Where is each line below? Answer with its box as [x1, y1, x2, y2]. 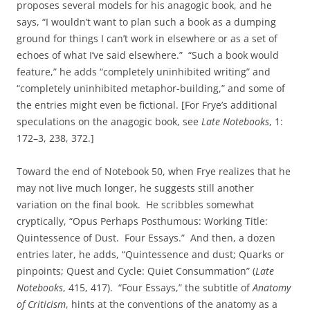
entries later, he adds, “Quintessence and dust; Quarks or [17, 248, 284, 261]
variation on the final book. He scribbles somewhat [17, 198, 254, 211]
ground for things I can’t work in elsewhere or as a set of [17, 32, 277, 45]
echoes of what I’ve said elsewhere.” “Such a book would [17, 48, 279, 62]
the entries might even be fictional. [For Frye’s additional [17, 98, 277, 111]
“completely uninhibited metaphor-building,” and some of [17, 82, 285, 95]
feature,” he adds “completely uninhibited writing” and [17, 65, 271, 78]
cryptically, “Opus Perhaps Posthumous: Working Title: [17, 215, 268, 228]
